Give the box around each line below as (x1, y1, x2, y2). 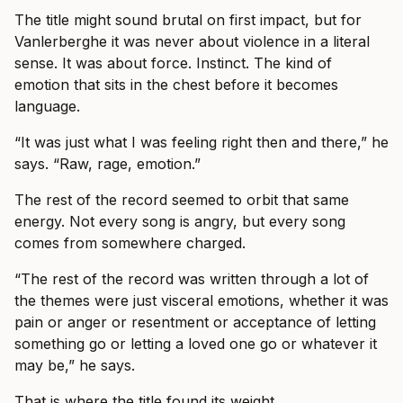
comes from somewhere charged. (14, 234, 246, 253)
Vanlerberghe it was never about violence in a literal (14, 32, 370, 51)
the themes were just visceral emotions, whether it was (14, 291, 389, 310)
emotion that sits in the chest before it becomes (14, 76, 338, 94)
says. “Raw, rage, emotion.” (14, 155, 201, 174)
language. (14, 97, 80, 116)
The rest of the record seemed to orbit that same (14, 191, 349, 210)
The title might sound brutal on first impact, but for (14, 11, 362, 30)
